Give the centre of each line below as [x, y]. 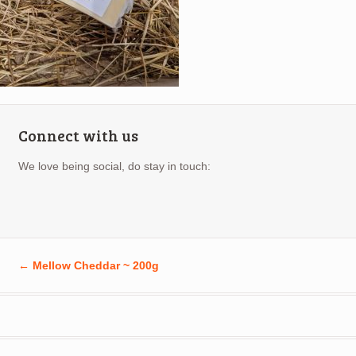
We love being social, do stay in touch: [114, 166]
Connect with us [78, 135]
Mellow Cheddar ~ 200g [94, 266]
